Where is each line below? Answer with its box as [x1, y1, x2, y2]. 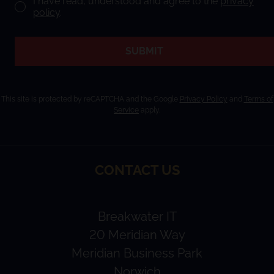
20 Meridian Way [89, 227, 185, 242]
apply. [139, 105, 160, 114]
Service [114, 105, 139, 114]
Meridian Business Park [72, 245, 202, 261]
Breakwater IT [97, 209, 177, 224]
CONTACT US [94, 161, 180, 178]
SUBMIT [125, 45, 163, 57]
